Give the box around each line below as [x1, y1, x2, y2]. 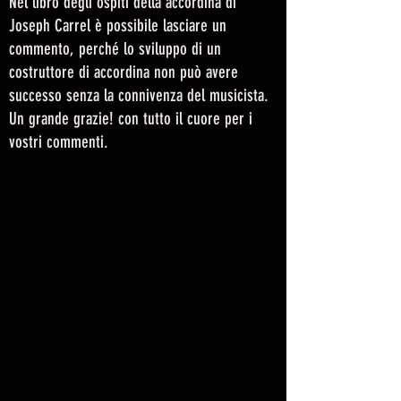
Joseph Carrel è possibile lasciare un [9, 14, 226, 36]
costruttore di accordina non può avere [9, 61, 238, 82]
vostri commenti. [9, 131, 108, 152]
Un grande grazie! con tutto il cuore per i [9, 107, 252, 129]
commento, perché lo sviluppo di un [9, 38, 221, 59]
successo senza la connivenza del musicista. [9, 84, 269, 106]
